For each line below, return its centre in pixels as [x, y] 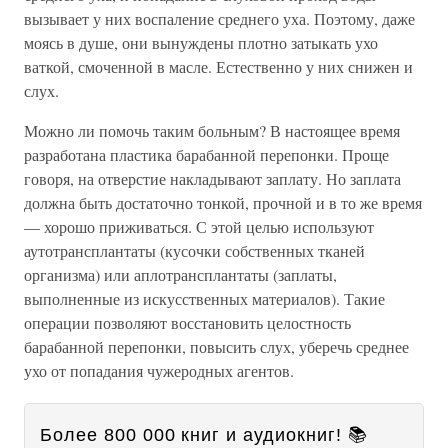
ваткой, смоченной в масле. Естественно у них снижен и [218, 66]
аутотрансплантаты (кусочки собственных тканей [194, 250]
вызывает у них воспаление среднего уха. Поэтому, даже [219, 18]
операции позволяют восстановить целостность [187, 322]
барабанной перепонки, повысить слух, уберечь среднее [216, 346]
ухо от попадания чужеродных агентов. [159, 370]
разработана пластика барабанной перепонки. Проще [206, 154]
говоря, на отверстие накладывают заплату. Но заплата [212, 178]
